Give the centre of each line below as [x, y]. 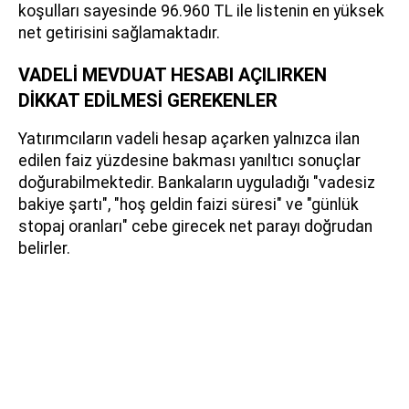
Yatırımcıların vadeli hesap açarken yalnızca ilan [189, 138]
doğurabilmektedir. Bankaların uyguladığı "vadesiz [197, 182]
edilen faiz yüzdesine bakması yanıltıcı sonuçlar [189, 160]
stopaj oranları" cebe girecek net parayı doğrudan [195, 226]
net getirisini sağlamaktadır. [119, 32]
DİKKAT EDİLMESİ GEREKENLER [148, 100]
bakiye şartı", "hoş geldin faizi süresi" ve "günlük [189, 204]
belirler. [44, 248]
